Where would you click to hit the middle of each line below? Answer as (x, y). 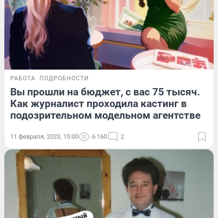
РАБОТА (23, 78)
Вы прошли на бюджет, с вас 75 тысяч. (105, 92)
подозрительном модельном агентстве (105, 115)
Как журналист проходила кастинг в (99, 103)
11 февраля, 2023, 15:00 (44, 136)
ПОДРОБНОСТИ (64, 78)
